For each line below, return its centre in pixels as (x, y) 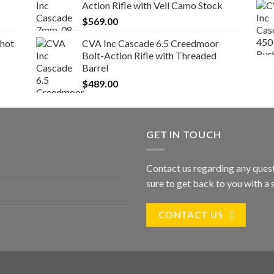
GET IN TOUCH (184, 135)
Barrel (95, 68)
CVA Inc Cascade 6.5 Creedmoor (150, 43)
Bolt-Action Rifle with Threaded (149, 56)
